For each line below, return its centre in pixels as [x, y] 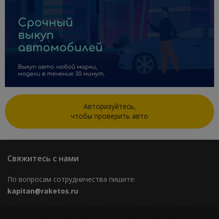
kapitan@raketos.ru [43, 191]
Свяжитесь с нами [43, 159]
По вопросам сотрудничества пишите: [71, 179]
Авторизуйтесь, [109, 107]
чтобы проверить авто [109, 116]
